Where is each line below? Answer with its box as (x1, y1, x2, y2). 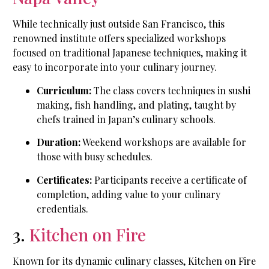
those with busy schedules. (37, 150, 153, 163)
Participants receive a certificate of (92, 173, 247, 186)
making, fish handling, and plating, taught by (37, 98, 236, 111)
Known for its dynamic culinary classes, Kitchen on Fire (13, 254, 256, 267)
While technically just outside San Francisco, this (13, 17, 225, 31)
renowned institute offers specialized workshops (13, 32, 226, 45)
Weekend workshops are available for (80, 136, 246, 149)
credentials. (37, 202, 88, 215)
